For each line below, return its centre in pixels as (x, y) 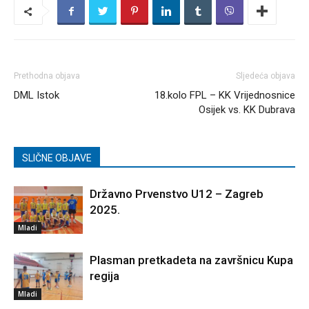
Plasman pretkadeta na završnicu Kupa (191, 260)
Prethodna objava (47, 76)
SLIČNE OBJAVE (57, 158)
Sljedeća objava (266, 76)
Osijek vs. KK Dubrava (247, 110)
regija (104, 276)
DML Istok (37, 96)
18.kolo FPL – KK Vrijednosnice (225, 96)
